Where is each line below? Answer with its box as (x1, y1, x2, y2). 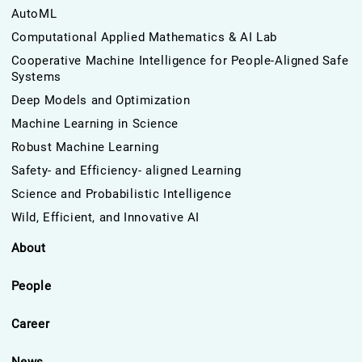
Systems (11, 69, 61, 84)
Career (11, 317, 50, 331)
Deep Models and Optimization (11, 93, 191, 107)
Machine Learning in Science (11, 116, 179, 131)
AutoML (11, 6, 57, 21)
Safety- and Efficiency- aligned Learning (11, 163, 242, 178)
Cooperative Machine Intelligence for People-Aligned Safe (11, 53, 349, 68)
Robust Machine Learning (11, 140, 159, 154)
